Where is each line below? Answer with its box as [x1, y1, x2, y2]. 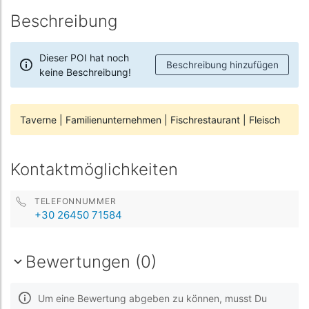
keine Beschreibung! [39, 66, 131, 78]
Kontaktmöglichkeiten [10, 159, 178, 179]
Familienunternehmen [66, 114, 161, 126]
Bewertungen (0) [26, 252, 157, 272]
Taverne [20, 114, 57, 126]
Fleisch [249, 114, 280, 126]
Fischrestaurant [170, 114, 240, 126]
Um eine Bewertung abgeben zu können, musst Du [38, 292, 267, 304]
